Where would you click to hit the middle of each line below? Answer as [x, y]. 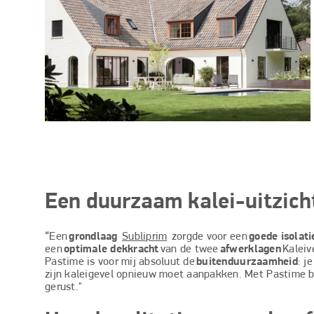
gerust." [64, 287]
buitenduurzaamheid [247, 262]
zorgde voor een [208, 237]
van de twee [189, 249]
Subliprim [145, 237]
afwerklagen [251, 249]
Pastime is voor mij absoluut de [121, 262]
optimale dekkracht [111, 249]
